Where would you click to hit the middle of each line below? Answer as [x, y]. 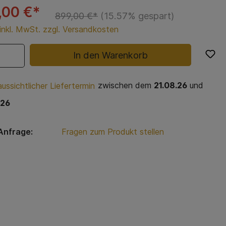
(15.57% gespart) [137, 15]
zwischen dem [125, 86]
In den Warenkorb [111, 55]
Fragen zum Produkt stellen [112, 132]
